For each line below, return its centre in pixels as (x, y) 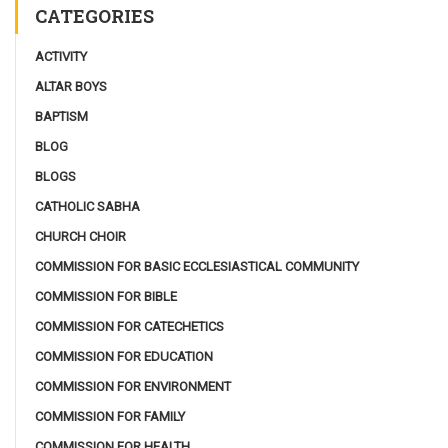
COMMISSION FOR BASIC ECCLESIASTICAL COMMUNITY (197, 266)
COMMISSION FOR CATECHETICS (129, 326)
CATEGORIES (94, 15)
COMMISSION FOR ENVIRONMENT (133, 386)
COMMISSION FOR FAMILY (110, 416)
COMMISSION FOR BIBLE (106, 296)
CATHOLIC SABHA (87, 206)
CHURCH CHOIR (80, 236)
